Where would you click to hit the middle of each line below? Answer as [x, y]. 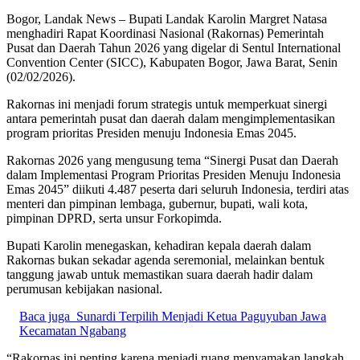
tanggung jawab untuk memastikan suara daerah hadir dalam [160, 274]
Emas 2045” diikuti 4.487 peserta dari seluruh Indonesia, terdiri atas [178, 189]
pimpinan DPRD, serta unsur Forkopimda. [114, 218]
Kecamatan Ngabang [73, 330]
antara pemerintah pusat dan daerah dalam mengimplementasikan [171, 118]
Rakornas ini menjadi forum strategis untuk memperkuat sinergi [167, 104]
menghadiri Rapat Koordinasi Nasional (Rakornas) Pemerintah [165, 33]
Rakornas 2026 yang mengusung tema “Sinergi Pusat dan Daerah [172, 160]
